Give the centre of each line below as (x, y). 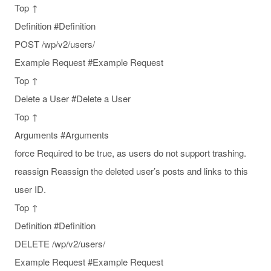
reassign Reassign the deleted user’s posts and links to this (131, 171)
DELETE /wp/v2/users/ (60, 243)
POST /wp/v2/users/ (55, 44)
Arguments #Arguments (62, 134)
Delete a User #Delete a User (73, 98)
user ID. (30, 189)
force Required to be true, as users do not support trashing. (130, 152)
